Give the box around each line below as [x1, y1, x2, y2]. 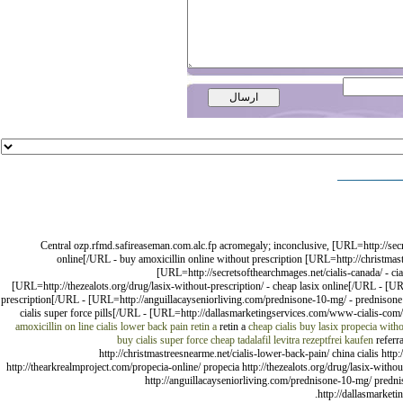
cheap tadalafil [210, 334, 271, 346]
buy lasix [300, 320, 338, 333]
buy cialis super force [117, 334, 208, 346]
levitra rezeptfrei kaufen [273, 334, 373, 346]
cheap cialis [248, 320, 297, 333]
